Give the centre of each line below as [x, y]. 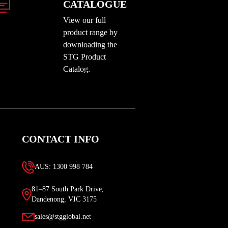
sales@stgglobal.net [63, 216]
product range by [90, 32]
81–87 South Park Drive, [68, 189]
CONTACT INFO [61, 139]
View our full [84, 20]
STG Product [84, 57]
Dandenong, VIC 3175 [64, 199]
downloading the [90, 45]
